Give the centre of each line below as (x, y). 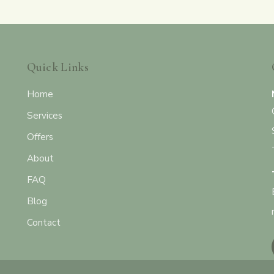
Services (45, 116)
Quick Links (58, 67)
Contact (44, 223)
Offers (40, 137)
